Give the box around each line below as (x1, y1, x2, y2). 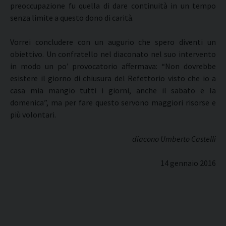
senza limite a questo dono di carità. (10, 13, 134, 23)
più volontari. (10, 109, 56, 120)
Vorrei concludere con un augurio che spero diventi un (10, 37, 216, 47)
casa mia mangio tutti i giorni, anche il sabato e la (10, 85, 216, 95)
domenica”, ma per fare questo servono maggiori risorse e (10, 97, 216, 107)
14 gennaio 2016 (160, 158, 216, 168)
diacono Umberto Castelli (132, 134, 216, 144)
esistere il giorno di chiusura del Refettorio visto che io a (10, 73, 216, 83)
